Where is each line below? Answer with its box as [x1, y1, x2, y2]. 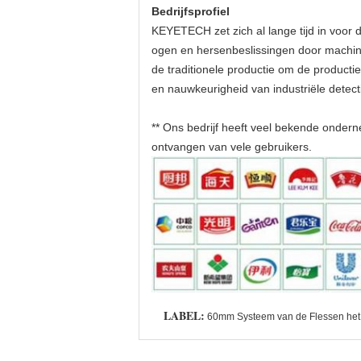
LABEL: [164, 307, 205, 325]
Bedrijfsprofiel [151, 5, 230, 19]
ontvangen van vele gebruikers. [151, 140, 312, 154]
